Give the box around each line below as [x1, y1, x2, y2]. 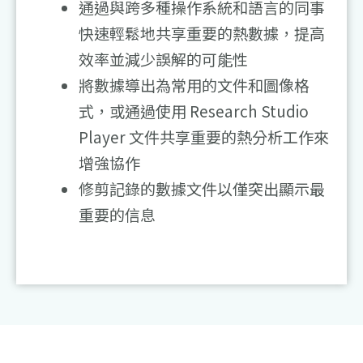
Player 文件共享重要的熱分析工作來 [79, 126, 329, 148]
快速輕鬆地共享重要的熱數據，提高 [79, 22, 325, 45]
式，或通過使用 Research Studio [79, 100, 309, 122]
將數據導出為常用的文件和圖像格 [79, 74, 310, 96]
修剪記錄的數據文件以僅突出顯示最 [79, 177, 325, 200]
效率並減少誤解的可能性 [79, 48, 248, 70]
